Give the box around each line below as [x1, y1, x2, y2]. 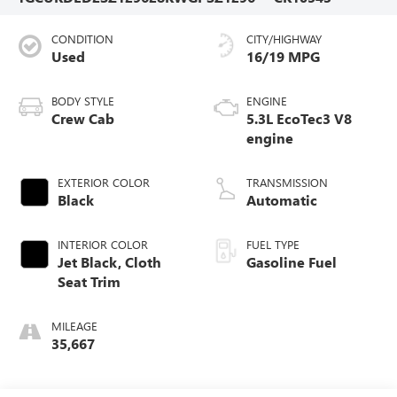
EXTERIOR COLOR [57, 175, 150, 191]
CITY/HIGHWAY [246, 31, 322, 47]
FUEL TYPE [246, 237, 300, 253]
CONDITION [51, 31, 113, 47]
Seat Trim [57, 272, 121, 292]
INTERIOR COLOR [57, 237, 148, 253]
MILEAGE [51, 318, 97, 334]
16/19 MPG [246, 47, 320, 66]
